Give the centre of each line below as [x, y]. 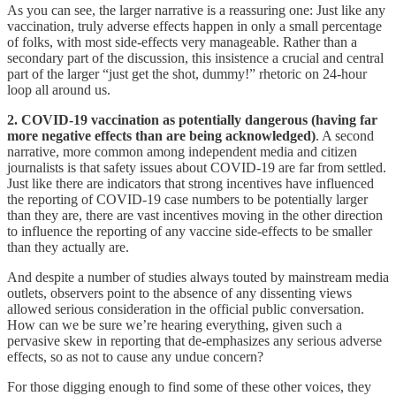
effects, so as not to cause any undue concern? [135, 356]
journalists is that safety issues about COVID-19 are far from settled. [197, 167]
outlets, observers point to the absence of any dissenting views [179, 293]
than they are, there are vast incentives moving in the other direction [195, 215]
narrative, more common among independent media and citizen [182, 151]
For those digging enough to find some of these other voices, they [189, 386]
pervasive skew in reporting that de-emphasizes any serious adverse [194, 340]
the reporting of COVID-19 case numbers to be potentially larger [187, 199]
